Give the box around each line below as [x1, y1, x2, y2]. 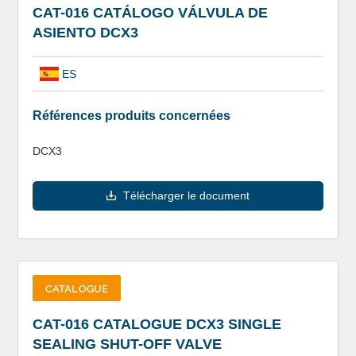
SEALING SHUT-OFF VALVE [32, 336, 222, 353]
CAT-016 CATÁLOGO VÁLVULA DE [32, 4, 268, 21]
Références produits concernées [32, 109, 230, 123]
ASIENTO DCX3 [32, 24, 138, 41]
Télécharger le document [123, 188, 250, 202]
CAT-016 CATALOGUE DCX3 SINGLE [32, 316, 281, 333]
